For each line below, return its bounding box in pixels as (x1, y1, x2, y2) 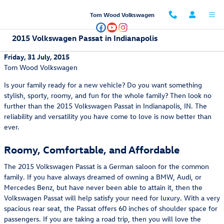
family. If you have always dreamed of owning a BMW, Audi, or (4, 171, 201, 181)
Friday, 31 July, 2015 (4, 52, 69, 61)
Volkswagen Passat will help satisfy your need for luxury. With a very (4, 192, 220, 202)
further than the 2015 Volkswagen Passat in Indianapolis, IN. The (4, 101, 207, 110)
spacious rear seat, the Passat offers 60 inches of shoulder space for (4, 203, 217, 213)
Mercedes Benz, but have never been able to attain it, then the (4, 182, 202, 192)
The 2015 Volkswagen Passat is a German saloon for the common (4, 161, 209, 171)
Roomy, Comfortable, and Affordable (4, 142, 179, 155)
